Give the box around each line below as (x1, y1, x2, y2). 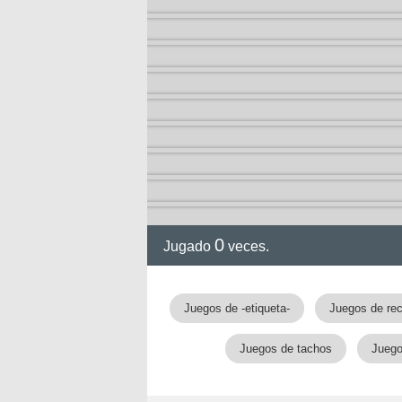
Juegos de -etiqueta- (183, 301, 290, 315)
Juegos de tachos (239, 342, 332, 355)
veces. (224, 239, 269, 254)
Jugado (163, 239, 214, 254)
